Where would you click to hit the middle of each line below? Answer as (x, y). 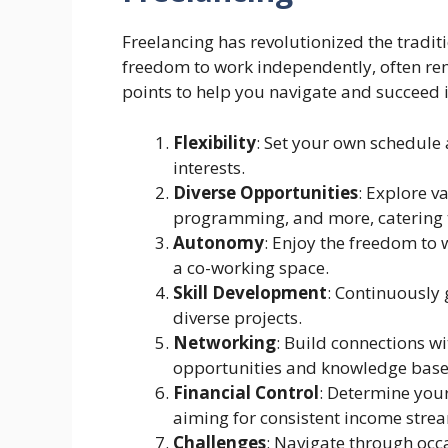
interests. (209, 167)
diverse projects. (237, 317)
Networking (224, 342)
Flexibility (214, 142)
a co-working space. (251, 267)
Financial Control (246, 392)
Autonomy (218, 242)
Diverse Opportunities (265, 192)
